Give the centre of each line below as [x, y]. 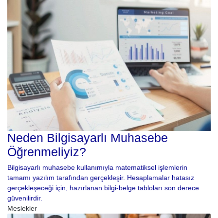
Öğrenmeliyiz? [47, 152]
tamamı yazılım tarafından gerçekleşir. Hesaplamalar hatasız [101, 177]
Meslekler [22, 208]
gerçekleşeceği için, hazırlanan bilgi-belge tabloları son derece [103, 188]
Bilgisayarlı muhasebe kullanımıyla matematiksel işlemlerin [97, 167]
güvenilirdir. [25, 198]
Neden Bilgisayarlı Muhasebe [88, 138]
